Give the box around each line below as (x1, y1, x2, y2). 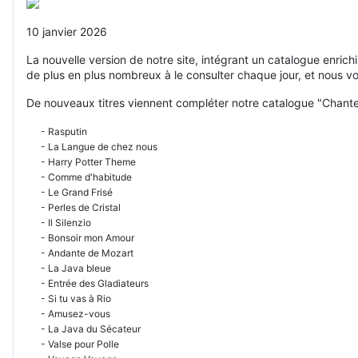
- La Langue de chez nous (26, 140, 157, 153)
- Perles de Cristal (26, 201, 121, 213)
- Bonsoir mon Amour (26, 231, 134, 244)
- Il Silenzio (26, 216, 91, 229)
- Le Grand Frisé (26, 185, 113, 198)
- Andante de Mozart (26, 246, 133, 259)
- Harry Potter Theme (26, 155, 136, 168)
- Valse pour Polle (26, 337, 119, 350)
